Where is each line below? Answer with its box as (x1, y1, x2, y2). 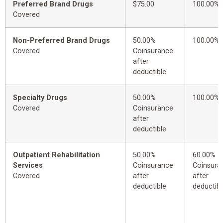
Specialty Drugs (13, 94, 67, 103)
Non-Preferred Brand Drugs (13, 36, 110, 45)
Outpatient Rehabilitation (13, 151, 100, 160)
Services (13, 161, 43, 170)
